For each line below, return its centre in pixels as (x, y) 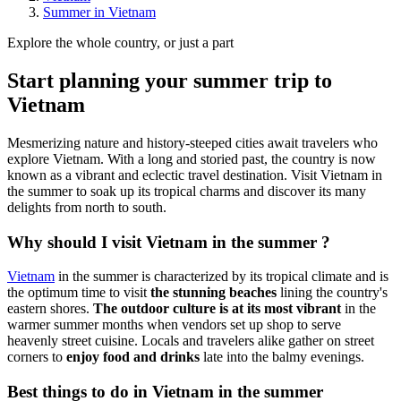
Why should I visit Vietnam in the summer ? (169, 242)
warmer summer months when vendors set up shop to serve (174, 325)
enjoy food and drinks (133, 357)
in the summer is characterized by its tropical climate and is (222, 277)
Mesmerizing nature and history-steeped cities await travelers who (192, 143)
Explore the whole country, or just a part (120, 43)
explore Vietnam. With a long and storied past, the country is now (192, 159)
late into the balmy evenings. (282, 357)
